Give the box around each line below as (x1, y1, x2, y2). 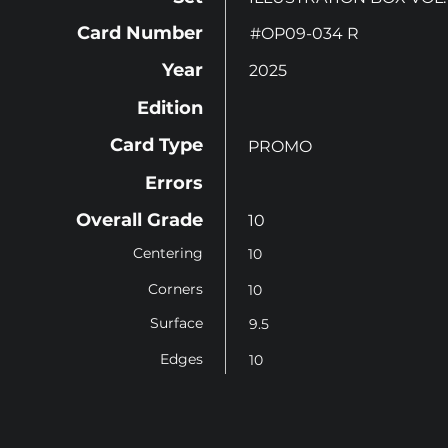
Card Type (110, 134, 203, 156)
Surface (150, 314, 203, 332)
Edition (137, 97, 203, 119)
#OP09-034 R (250, 24, 359, 43)
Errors (145, 172, 203, 194)
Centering (133, 244, 203, 262)
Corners (148, 280, 203, 298)
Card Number (77, 22, 203, 44)
